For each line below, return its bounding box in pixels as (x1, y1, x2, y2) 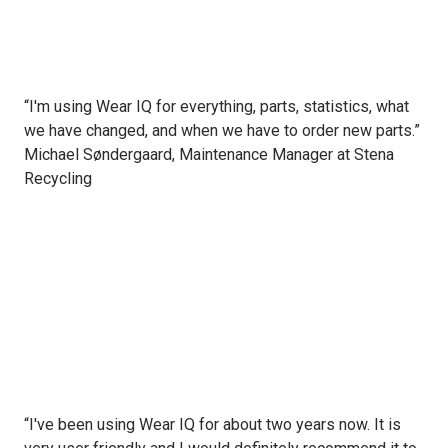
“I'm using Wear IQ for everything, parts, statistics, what (24, 97, 409, 117)
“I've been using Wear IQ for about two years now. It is (24, 415, 401, 435)
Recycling (24, 169, 92, 189)
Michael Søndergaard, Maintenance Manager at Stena (24, 145, 394, 165)
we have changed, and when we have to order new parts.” (24, 121, 420, 141)
